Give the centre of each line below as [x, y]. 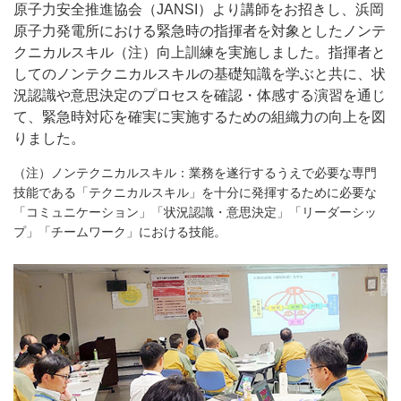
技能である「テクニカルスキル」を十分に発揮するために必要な [195, 192]
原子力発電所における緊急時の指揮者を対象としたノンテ [200, 31]
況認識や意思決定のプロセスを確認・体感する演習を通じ [200, 95]
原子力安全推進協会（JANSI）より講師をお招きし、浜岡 [199, 9]
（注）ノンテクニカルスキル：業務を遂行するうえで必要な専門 [195, 173]
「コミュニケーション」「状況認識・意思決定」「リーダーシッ [195, 212]
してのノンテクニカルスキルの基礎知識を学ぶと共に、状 [200, 74]
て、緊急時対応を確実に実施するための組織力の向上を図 [200, 117]
